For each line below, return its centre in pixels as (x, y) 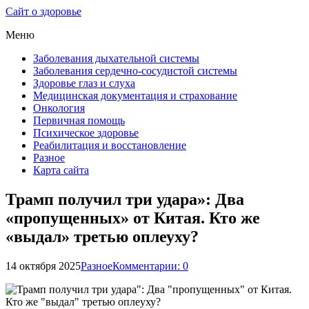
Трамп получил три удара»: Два (125, 199)
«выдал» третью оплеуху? (102, 236)
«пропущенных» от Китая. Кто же (133, 218)
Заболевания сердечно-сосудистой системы (135, 71)
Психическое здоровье (86, 133)
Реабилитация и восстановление (110, 145)
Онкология (59, 108)
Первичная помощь (79, 120)
